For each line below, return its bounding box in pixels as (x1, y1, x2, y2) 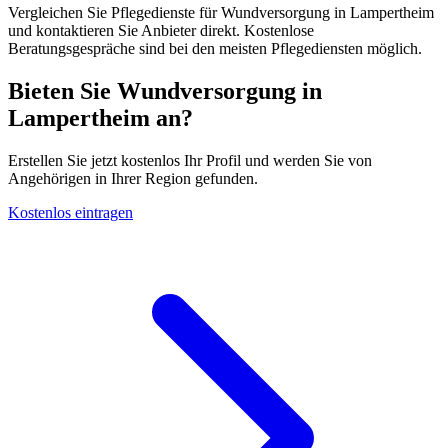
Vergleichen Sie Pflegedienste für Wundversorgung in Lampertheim (8, 4, 434, 22)
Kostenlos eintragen (8, 204, 133, 222)
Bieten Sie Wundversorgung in (8, 78, 322, 105)
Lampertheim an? (8, 105, 193, 132)
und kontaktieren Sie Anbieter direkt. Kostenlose (8, 22, 314, 40)
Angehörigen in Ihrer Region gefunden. (8, 170, 258, 188)
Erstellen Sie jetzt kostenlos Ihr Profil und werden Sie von (8, 152, 372, 170)
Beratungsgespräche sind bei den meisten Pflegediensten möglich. (8, 40, 422, 58)
